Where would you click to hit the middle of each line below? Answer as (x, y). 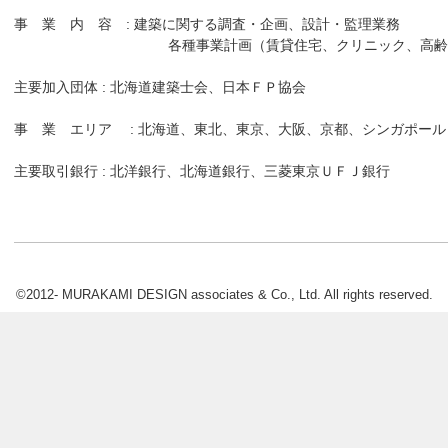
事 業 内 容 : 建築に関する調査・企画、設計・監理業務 (207, 23)
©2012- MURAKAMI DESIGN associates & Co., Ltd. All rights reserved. (224, 295)
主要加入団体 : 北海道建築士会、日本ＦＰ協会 (160, 86)
